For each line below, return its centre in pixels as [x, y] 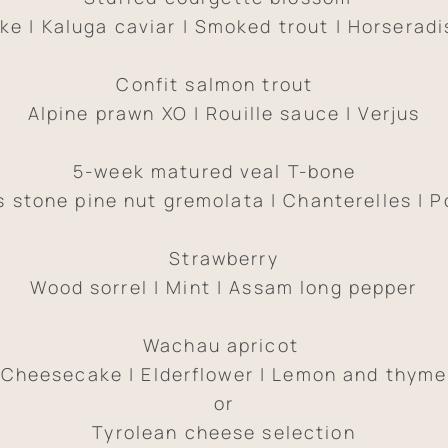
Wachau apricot [224, 344]
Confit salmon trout [224, 83]
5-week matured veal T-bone [223, 170]
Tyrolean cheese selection [224, 431]
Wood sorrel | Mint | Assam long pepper [224, 286]
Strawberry [224, 257]
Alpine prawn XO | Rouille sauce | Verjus [224, 112]
